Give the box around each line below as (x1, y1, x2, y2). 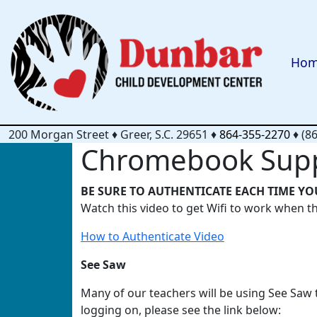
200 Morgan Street (8, 127, 109, 142)
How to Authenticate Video (81, 229, 224, 244)
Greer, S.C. (120, 127, 173, 142)
